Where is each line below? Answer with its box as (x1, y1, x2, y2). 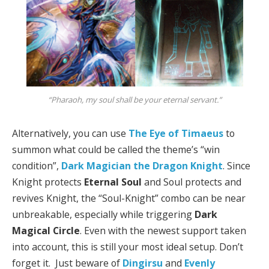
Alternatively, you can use (12, 126, 128, 140)
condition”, (12, 159, 61, 172)
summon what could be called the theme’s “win (12, 142, 220, 156)
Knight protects (12, 175, 84, 189)
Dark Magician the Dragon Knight (61, 159, 223, 172)
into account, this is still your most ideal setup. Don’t (12, 240, 243, 253)
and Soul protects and (142, 175, 241, 189)
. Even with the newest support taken (80, 223, 246, 237)
